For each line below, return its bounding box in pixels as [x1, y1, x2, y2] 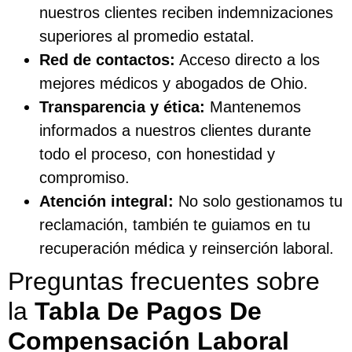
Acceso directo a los [175, 50, 320, 68]
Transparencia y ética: [39, 97, 205, 115]
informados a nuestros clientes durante [39, 121, 311, 139]
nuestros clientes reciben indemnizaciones [39, 3, 333, 21]
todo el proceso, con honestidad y [39, 145, 275, 163]
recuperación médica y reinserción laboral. [39, 239, 334, 257]
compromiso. [39, 168, 130, 186]
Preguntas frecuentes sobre [8, 266, 320, 295]
